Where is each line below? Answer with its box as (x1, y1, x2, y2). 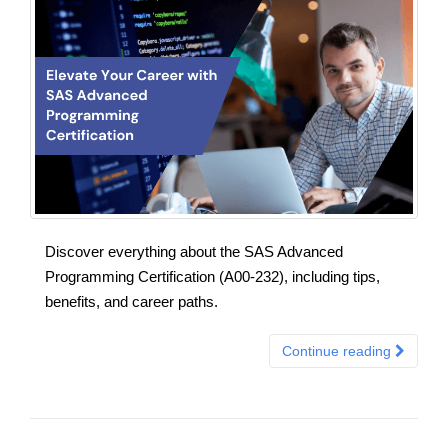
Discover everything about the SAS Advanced (45, 242, 343, 260)
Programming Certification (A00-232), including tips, (45, 267, 380, 285)
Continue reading (282, 342, 395, 359)
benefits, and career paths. (45, 292, 218, 310)
